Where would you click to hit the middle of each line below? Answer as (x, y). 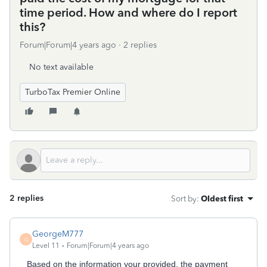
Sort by (184, 198)
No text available (61, 67)
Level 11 (46, 246)
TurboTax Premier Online (73, 92)
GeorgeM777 (58, 234)
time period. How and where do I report (128, 13)
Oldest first (222, 198)
